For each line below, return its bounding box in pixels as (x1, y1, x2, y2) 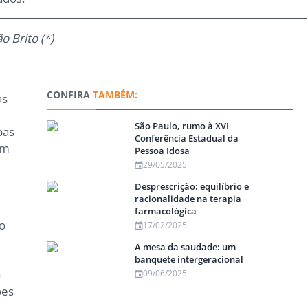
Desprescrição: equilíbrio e (135, 180, 250, 193)
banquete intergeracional (135, 253, 244, 266)
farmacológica (135, 205, 197, 218)
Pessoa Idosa (135, 144, 190, 157)
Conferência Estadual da (135, 132, 239, 145)
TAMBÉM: (89, 88, 137, 102)
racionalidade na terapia (135, 192, 242, 206)
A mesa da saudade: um (135, 241, 236, 254)
